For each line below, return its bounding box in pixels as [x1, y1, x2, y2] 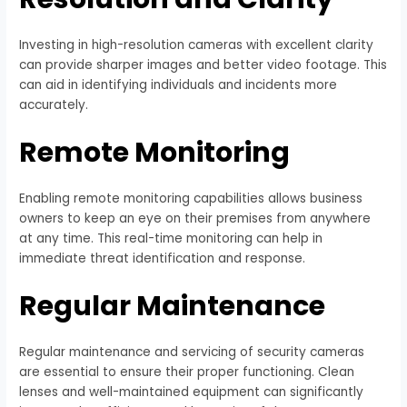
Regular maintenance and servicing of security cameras [19, 342, 365, 361]
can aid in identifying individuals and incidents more [19, 75, 338, 94]
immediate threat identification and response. [19, 249, 306, 267]
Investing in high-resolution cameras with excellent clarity [19, 35, 374, 54]
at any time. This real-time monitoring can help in [19, 229, 323, 247]
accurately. [19, 95, 89, 114]
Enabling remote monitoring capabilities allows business [19, 189, 363, 207]
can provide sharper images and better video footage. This [19, 55, 388, 74]
